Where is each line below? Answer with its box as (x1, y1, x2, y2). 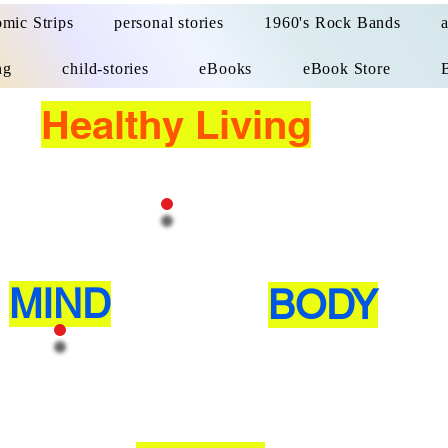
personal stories (114, 14, 224, 31)
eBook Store (302, 60, 391, 77)
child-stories (62, 60, 149, 77)
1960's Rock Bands (264, 14, 401, 31)
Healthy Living (41, 100, 311, 148)
